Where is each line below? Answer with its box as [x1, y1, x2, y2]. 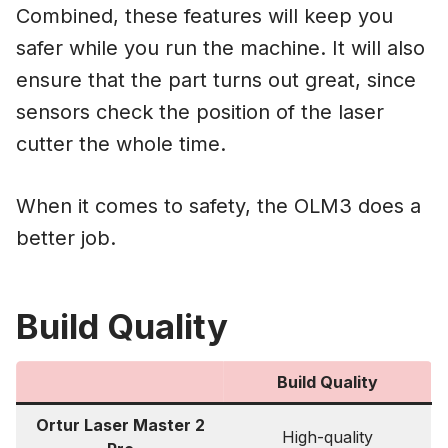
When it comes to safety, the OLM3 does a [16, 194, 421, 219]
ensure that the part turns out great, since [16, 68, 416, 93]
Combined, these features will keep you [16, 4, 393, 29]
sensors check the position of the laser [16, 100, 384, 125]
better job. [16, 226, 116, 251]
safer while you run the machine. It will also [16, 36, 425, 61]
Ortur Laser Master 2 [35, 414, 205, 435]
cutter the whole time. [16, 132, 226, 157]
